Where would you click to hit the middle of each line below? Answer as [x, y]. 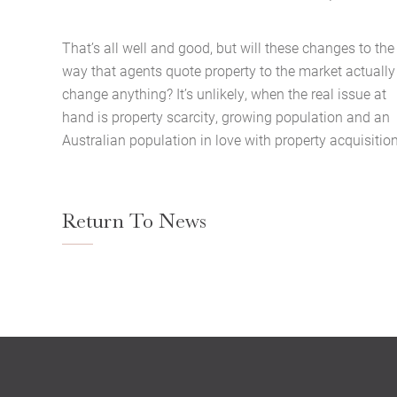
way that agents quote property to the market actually [229, 71]
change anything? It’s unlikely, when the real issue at [224, 94]
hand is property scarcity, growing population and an [226, 117]
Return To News [134, 221]
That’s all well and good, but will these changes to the [228, 48]
